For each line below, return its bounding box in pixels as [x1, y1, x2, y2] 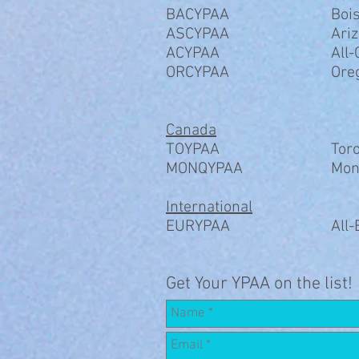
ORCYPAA [166, 63, 229, 83]
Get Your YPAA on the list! [166, 273, 353, 295]
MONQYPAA [166, 159, 243, 179]
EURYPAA [166, 217, 230, 236]
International [166, 198, 252, 217]
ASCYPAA [166, 25, 229, 44]
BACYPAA [166, 6, 229, 25]
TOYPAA [166, 140, 220, 159]
